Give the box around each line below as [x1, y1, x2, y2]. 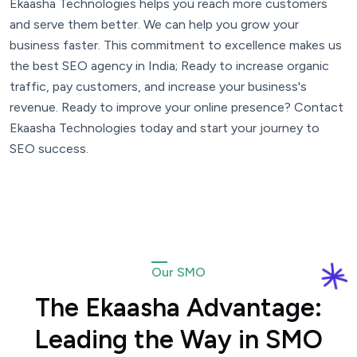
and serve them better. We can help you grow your [10, 17, 299, 33]
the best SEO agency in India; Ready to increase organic [10, 58, 329, 74]
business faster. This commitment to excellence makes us [10, 37, 342, 53]
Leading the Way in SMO [34, 324, 323, 355]
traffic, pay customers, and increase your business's [10, 79, 307, 95]
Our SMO [151, 265, 206, 280]
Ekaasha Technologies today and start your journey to [10, 120, 320, 136]
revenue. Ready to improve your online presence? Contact [10, 100, 343, 116]
